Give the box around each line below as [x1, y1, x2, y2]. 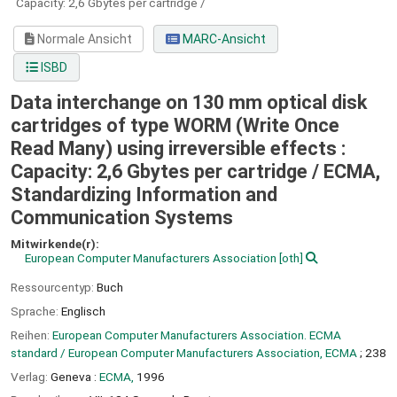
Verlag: [11, 369, 51, 384]
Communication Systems [11, 206, 233, 230]
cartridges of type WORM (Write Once [11, 114, 339, 137]
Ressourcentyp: [11, 280, 97, 295]
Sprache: [11, 303, 61, 318]
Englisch [61, 303, 105, 318]
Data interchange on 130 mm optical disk [11, 91, 367, 114]
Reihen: [11, 327, 52, 342]
